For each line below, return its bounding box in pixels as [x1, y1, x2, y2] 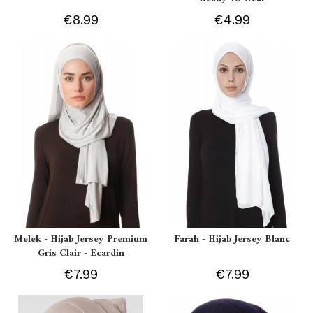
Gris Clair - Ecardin [37, 244, 124, 262]
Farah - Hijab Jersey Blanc [174, 230, 291, 248]
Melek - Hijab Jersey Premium [14, 230, 148, 248]
